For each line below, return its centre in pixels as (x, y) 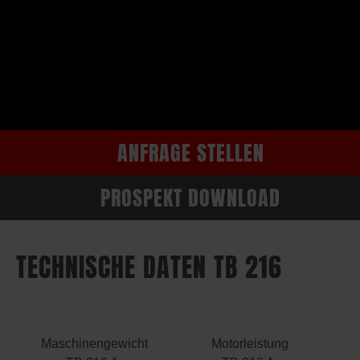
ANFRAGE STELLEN (190, 152)
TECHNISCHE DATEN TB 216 (149, 267)
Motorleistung (250, 344)
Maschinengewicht (94, 344)
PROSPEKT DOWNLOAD (190, 197)
